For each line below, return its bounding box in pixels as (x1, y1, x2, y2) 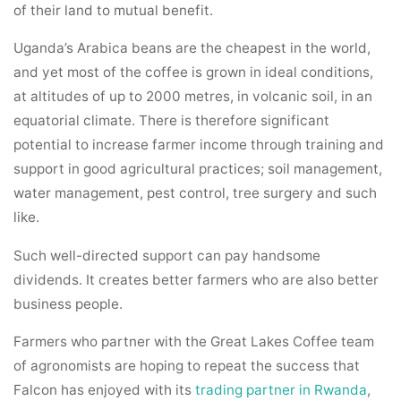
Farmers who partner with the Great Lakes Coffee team (13, 332, 375, 350)
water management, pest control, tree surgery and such (13, 184, 378, 202)
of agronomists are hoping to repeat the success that (13, 356, 361, 374)
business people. (13, 294, 124, 312)
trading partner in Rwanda (195, 380, 368, 398)
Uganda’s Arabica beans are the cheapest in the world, (13, 39, 371, 57)
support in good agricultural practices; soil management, (13, 160, 383, 178)
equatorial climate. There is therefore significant (13, 112, 330, 130)
